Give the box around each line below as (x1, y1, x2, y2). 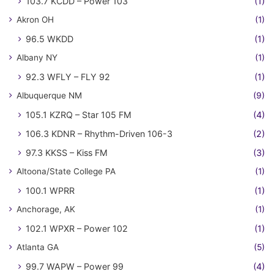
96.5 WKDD (26, 34, 73, 45)
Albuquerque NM (17, 91, 82, 101)
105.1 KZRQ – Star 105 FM (26, 109, 131, 120)
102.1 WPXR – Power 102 (26, 223, 128, 234)
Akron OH (17, 15, 54, 25)
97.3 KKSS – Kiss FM (26, 147, 108, 158)
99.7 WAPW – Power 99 (26, 261, 124, 272)
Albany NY (17, 53, 57, 63)
